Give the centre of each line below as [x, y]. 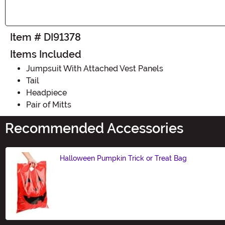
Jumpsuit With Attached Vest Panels [95, 68]
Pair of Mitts [49, 104]
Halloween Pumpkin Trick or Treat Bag [123, 158]
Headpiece [46, 92]
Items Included [46, 54]
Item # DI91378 [45, 37]
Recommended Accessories [94, 128]
